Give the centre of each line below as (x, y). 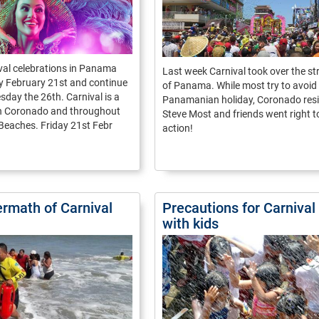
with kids (190, 224)
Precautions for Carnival (239, 208)
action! (178, 128)
